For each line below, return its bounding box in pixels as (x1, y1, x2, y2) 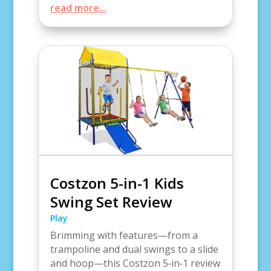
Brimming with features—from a (50, 229, 198, 243)
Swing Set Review (50, 192, 172, 212)
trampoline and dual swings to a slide (50, 243, 218, 256)
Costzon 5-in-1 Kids (50, 173, 184, 194)
